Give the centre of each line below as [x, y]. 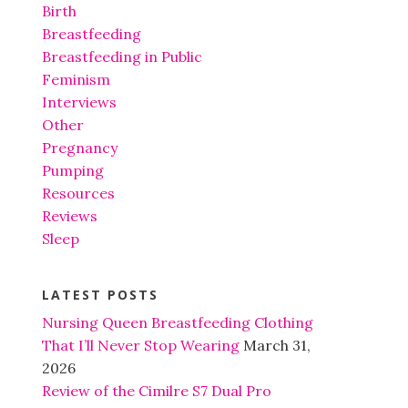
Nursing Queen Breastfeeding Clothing [178, 323]
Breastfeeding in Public [122, 57]
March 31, [277, 346]
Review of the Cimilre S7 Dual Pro [157, 391]
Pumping [73, 171]
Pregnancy [80, 148]
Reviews [70, 216]
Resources [78, 194]
